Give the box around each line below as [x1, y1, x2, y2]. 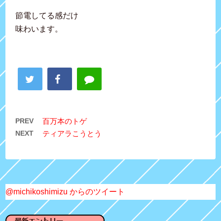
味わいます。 [15, 24, 63, 33]
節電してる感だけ [15, 11, 79, 20]
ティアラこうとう [42, 129, 102, 138]
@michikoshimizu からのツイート [5, 187, 125, 196]
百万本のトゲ [42, 116, 87, 125]
